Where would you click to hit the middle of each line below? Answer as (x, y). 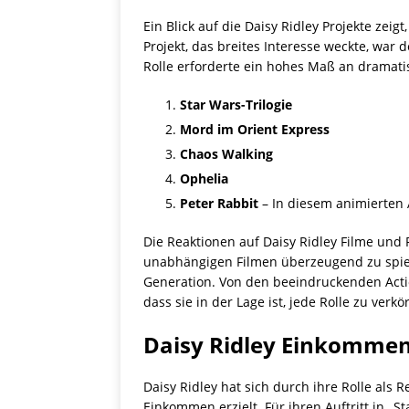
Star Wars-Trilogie (236, 105)
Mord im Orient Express (255, 130)
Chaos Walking (226, 154)
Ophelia (204, 179)
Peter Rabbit (219, 204)
